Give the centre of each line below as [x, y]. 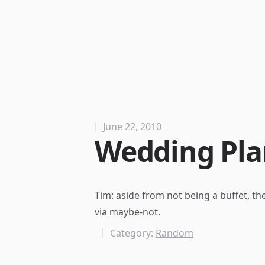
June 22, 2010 [132, 127]
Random [174, 233]
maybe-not [134, 212]
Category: [133, 233]
